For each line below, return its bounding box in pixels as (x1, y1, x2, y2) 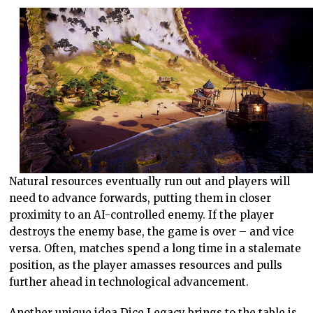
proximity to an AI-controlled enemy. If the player (9, 208, 275, 222)
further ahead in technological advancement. (9, 275, 249, 289)
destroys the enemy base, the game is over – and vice (9, 225, 295, 239)
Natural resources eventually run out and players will (9, 175, 291, 189)
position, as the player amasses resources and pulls (9, 259, 283, 272)
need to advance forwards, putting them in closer (9, 191, 272, 205)
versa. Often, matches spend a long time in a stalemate (9, 242, 302, 256)
